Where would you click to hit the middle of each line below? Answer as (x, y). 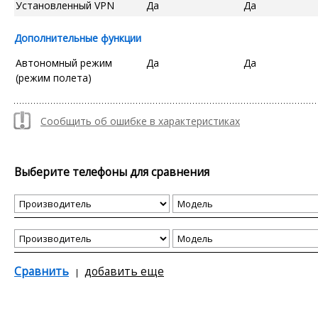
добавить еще (124, 271)
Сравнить (42, 271)
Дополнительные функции (78, 38)
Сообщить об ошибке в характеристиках (140, 121)
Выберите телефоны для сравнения (112, 171)
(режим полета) (54, 77)
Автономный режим (64, 62)
